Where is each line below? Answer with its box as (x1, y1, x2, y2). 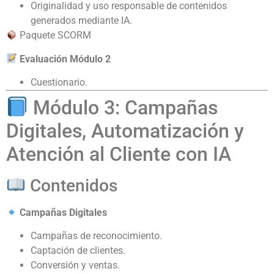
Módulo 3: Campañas (28, 96, 218, 120)
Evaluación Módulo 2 (20, 53, 111, 65)
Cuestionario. (31, 76, 87, 89)
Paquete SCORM (17, 29, 92, 42)
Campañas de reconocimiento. (31, 230, 162, 242)
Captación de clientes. (31, 245, 125, 257)
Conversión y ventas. (31, 259, 120, 272)
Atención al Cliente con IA (6, 143, 231, 166)
